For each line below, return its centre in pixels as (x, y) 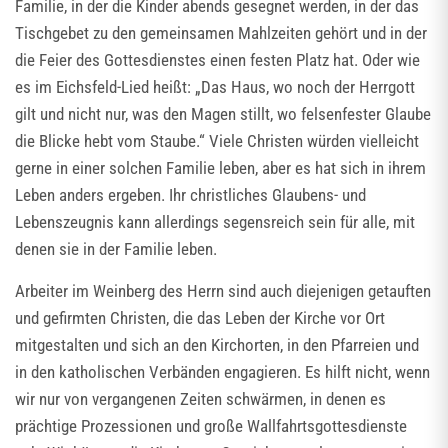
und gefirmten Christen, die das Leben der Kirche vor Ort (200, 318)
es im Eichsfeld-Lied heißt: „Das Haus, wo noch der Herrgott (215, 87)
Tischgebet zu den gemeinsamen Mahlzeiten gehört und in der (221, 33)
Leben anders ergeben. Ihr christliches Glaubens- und (190, 195)
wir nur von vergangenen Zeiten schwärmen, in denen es (200, 399)
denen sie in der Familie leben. (116, 249)
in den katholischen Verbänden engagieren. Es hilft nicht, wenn (222, 372)
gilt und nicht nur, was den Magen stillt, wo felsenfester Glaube (223, 114)
